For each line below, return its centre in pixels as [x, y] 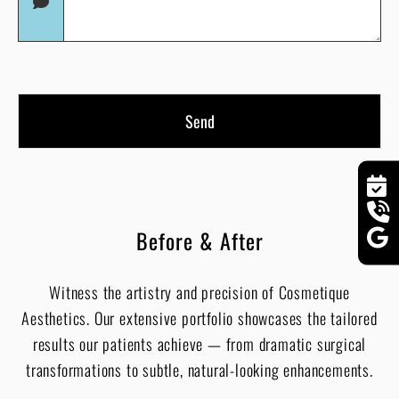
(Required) [45, 20]
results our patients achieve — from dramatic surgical [199, 344]
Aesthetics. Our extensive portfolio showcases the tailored [199, 318]
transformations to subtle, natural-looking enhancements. [199, 370]
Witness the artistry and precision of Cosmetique [199, 293]
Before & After [199, 241]
